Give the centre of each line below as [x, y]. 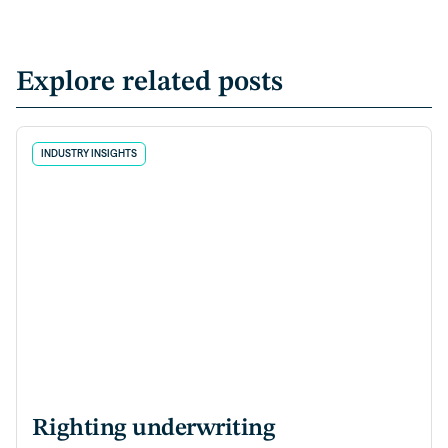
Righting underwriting [154, 429]
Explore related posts [149, 83]
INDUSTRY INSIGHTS [89, 154]
